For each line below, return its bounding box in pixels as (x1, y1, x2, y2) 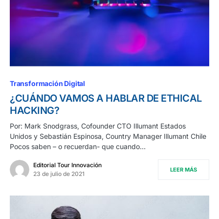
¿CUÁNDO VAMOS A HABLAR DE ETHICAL (10, 92, 202, 104)
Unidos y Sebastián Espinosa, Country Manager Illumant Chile (10, 131, 208, 140)
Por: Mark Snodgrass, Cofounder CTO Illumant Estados (10, 121, 186, 130)
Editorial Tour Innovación (33, 161, 102, 169)
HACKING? (10, 104, 59, 116)
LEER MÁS (170, 166, 197, 173)
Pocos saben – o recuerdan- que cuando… (10, 142, 146, 151)
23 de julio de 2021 (33, 170, 85, 177)
